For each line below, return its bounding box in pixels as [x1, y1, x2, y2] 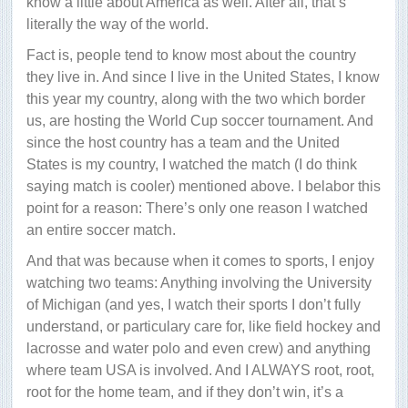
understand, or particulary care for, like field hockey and [26, 319, 381, 335]
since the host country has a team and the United [26, 135, 340, 151]
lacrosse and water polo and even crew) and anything [26, 341, 371, 357]
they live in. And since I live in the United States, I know [26, 69, 380, 86]
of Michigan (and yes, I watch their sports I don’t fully [26, 297, 361, 313]
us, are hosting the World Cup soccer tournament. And [26, 113, 373, 129]
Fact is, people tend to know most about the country [26, 47, 356, 64]
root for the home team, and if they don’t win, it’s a [26, 384, 343, 401]
